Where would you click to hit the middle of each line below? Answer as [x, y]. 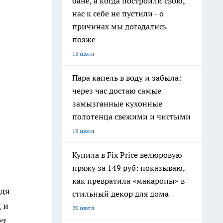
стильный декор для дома [120, 194]
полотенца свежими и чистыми [131, 116]
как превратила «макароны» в [128, 181]
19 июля [83, 131]
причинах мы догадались [119, 26]
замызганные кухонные [117, 104]
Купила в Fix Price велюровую [127, 155]
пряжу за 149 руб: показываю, [129, 168]
